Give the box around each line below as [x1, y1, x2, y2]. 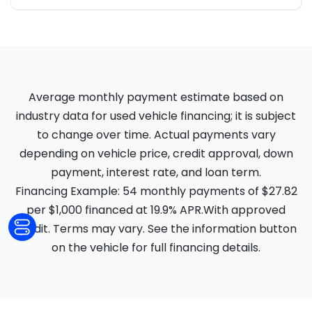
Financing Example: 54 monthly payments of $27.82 [15, 183, 297, 199]
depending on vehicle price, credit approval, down [19, 146, 293, 162]
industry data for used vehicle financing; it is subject [16, 108, 296, 124]
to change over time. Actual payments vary [36, 127, 276, 143]
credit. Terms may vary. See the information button [15, 221, 297, 237]
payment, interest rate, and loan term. [51, 164, 261, 180]
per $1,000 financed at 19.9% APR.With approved [26, 202, 286, 218]
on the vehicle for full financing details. [52, 240, 260, 256]
